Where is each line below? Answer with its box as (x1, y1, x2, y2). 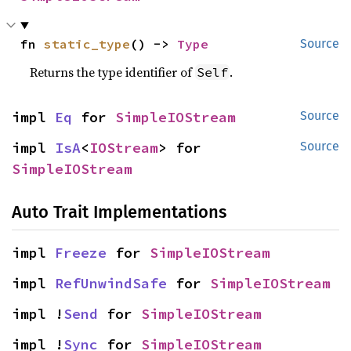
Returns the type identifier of (30, 63, 196, 81)
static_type (44, 36, 131, 52)
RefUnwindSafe (55, 274, 167, 292)
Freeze (55, 244, 107, 262)
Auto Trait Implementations (12, 201, 226, 223)
